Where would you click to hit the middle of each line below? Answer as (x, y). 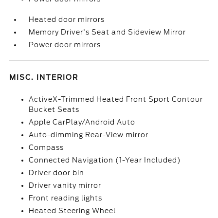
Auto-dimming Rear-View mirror (89, 135)
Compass (46, 147)
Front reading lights (66, 198)
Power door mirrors (65, 45)
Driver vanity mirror (65, 185)
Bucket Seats (54, 109)
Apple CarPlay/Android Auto (82, 122)
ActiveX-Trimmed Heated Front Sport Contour (116, 99)
